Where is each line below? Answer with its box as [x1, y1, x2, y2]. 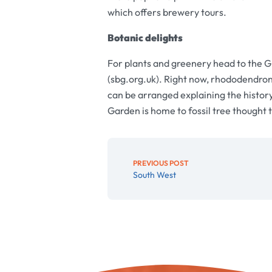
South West [132, 169, 176, 180]
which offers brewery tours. [107, 6, 226, 18]
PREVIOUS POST [132, 158, 189, 168]
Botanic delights [107, 32, 183, 44]
